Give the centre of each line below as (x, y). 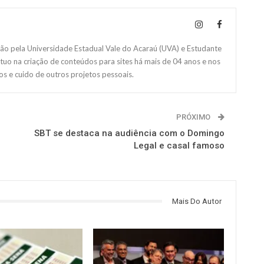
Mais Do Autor (197, 201)
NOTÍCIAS (113, 236)
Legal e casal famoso (179, 145)
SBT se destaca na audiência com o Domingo (129, 133)
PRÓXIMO (194, 117)
